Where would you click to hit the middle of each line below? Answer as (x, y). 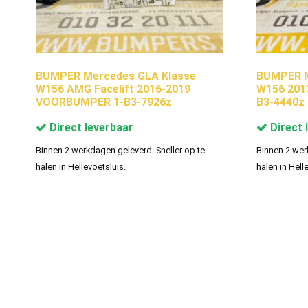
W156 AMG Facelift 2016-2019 (113, 89)
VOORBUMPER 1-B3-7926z (104, 102)
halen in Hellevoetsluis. (81, 166)
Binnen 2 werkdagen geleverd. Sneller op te (120, 150)
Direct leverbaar (90, 127)
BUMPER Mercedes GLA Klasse (116, 76)
